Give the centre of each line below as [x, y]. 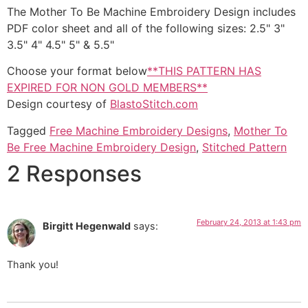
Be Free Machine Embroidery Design [101, 147]
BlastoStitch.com [154, 104]
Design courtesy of [58, 104]
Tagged [28, 130]
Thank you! [33, 264]
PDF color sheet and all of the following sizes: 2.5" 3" [146, 28]
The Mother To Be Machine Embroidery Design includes [151, 11]
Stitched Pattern [244, 147]
